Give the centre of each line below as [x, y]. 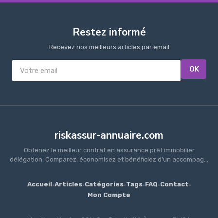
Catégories [104, 184]
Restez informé [109, 32]
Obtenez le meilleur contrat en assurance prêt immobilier [109, 150]
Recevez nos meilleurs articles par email [109, 47]
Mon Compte [109, 195]
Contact [174, 184]
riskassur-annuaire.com [109, 136]
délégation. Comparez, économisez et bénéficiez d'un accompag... [109, 160]
